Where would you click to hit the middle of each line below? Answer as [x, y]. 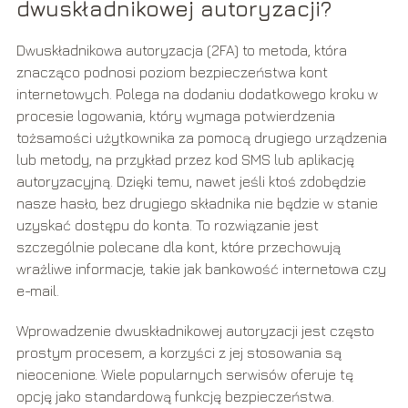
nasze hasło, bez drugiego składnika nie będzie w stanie [197, 204]
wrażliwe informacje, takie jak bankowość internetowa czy [201, 269]
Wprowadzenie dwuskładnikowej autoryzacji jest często [195, 331]
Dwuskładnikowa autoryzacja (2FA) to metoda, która [181, 51]
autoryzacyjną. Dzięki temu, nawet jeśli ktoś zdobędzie [191, 182]
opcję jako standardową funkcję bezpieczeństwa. [175, 397]
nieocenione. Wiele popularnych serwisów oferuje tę [184, 375]
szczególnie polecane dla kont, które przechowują [178, 247]
